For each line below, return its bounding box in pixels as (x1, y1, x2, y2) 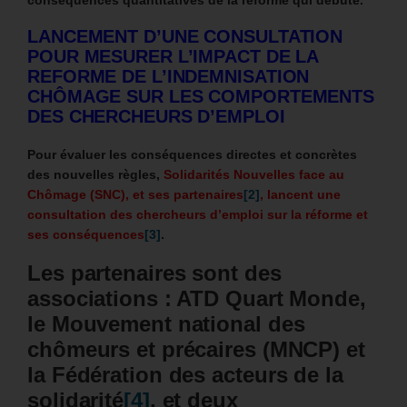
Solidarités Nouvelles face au (164, 166, 344, 182)
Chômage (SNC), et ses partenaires (27, 186, 243, 202)
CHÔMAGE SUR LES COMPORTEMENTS (27, 85, 375, 106)
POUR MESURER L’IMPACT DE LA (27, 45, 319, 66)
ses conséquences (27, 226, 144, 242)
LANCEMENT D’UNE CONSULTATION (27, 25, 343, 46)
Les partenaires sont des (27, 260, 282, 285)
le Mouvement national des (27, 311, 305, 336)
